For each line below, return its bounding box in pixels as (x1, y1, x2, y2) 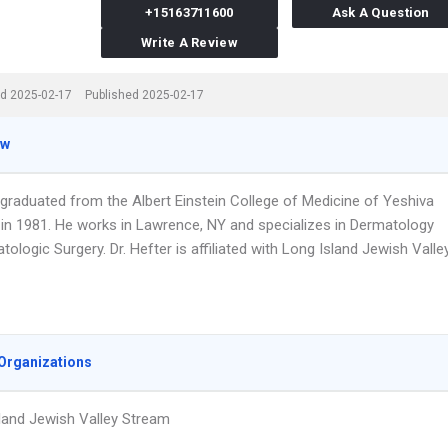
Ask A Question (331, 5, 430, 20)
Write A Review (140, 35, 238, 50)
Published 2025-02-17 (85, 88, 204, 102)
